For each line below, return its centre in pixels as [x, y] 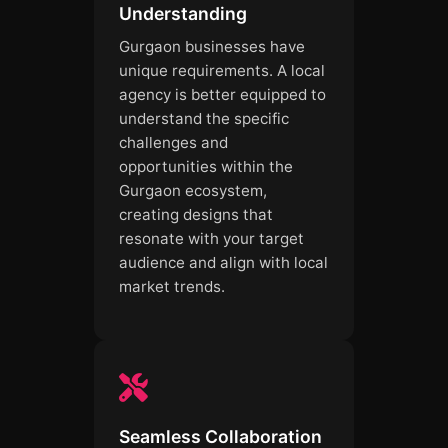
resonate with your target [211, 239]
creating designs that [196, 215]
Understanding [183, 14]
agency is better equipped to [222, 95]
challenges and [173, 143]
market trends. [172, 287]
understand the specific [204, 119]
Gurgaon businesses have [212, 47]
